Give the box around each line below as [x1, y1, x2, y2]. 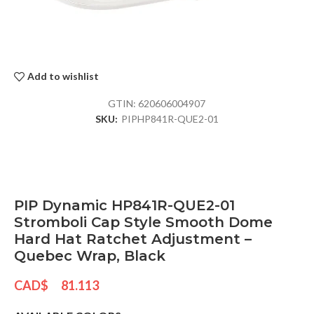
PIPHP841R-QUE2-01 [121, 112, 219, 125]
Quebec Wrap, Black [14, 247, 165, 264]
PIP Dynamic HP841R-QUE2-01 [14, 196, 235, 214]
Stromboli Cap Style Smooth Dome [14, 213, 273, 231]
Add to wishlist [27, 70, 100, 83]
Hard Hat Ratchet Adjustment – [14, 230, 252, 247]
